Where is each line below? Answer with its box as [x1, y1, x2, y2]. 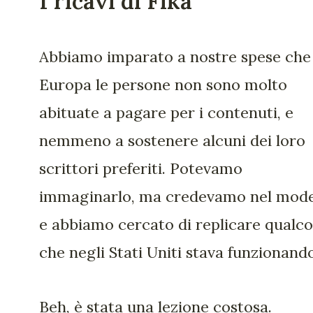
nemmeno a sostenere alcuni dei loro [39, 130, 305, 150]
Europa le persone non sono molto [39, 74, 287, 94]
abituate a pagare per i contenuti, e [39, 102, 293, 122]
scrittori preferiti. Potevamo [39, 158, 242, 178]
